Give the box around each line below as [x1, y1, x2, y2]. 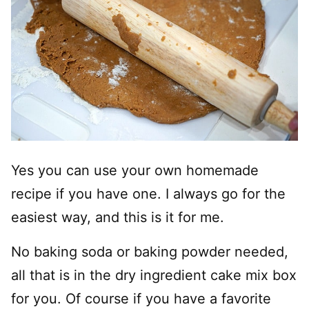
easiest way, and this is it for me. [11, 208, 224, 226]
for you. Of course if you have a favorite [11, 290, 271, 307]
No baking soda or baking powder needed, [11, 243, 288, 260]
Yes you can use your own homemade [11, 161, 259, 179]
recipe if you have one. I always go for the [11, 185, 286, 202]
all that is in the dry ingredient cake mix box [11, 266, 297, 283]
